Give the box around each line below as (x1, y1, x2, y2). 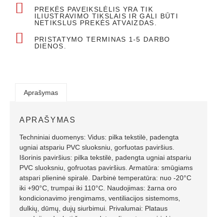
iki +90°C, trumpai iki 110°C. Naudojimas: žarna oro (19, 184, 177, 192)
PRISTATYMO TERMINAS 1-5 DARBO (34, 35, 170, 43)
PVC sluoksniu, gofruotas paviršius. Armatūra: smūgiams (19, 164, 193, 172)
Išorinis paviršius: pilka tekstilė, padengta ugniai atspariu (19, 154, 191, 162)
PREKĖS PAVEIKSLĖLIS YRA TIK (34, 5, 153, 13)
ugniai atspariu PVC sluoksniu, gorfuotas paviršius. (19, 143, 174, 152)
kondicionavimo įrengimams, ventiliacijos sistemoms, (19, 194, 180, 202)
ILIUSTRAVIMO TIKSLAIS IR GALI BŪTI (34, 12, 178, 20)
